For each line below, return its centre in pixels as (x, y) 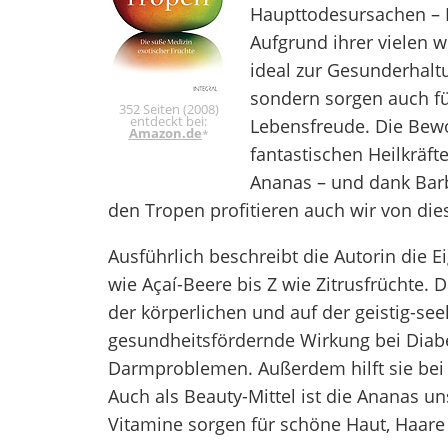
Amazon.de (165, 132)
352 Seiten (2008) (168, 108)
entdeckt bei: (169, 120)
